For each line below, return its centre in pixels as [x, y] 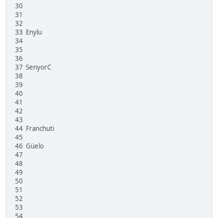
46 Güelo [29, 146]
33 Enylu [28, 32]
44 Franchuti [35, 129]
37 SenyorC [33, 67]
